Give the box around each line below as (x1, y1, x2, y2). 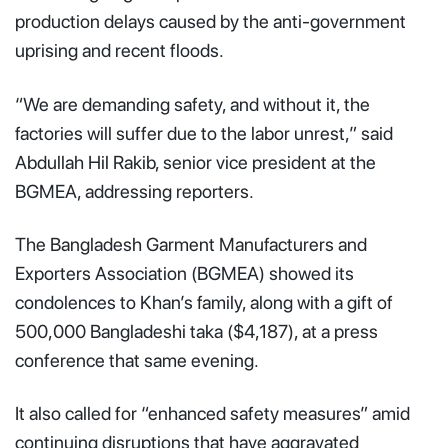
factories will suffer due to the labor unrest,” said (15, 121, 393, 145)
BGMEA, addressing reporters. (15, 179, 254, 203)
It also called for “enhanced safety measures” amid (15, 402, 410, 426)
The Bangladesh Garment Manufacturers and (15, 232, 367, 256)
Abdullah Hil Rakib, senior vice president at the (15, 150, 376, 174)
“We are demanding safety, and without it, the (15, 92, 370, 116)
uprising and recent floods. (15, 39, 224, 63)
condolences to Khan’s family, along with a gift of (15, 290, 393, 314)
